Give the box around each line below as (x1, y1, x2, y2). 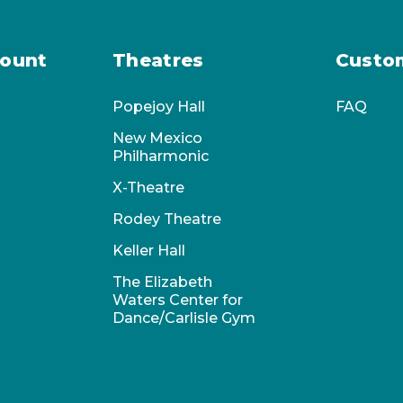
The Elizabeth (112, 273, 213, 291)
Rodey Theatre (112, 210, 222, 228)
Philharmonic (112, 148, 210, 166)
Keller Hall (112, 242, 186, 260)
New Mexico (112, 130, 203, 148)
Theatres (112, 49, 204, 72)
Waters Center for (112, 291, 244, 309)
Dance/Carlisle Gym (112, 309, 256, 327)
